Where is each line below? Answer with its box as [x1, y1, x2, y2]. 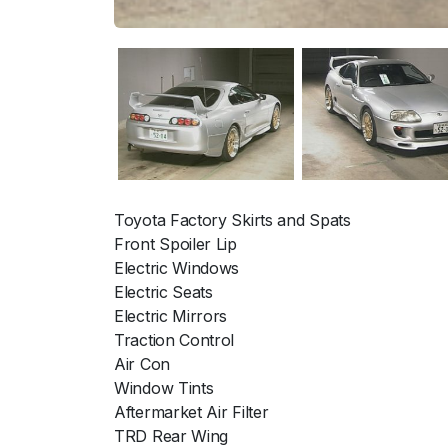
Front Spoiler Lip [114, 234, 237, 255]
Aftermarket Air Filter [114, 402, 269, 423]
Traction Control [114, 330, 235, 351]
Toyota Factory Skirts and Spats [114, 210, 351, 231]
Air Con [114, 354, 170, 375]
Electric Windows [114, 258, 240, 279]
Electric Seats [114, 282, 213, 303]
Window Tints [114, 378, 214, 399]
